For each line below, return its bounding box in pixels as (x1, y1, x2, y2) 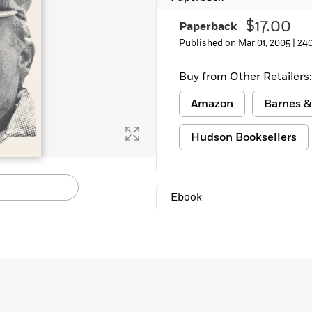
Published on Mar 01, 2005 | (179, 37, 297, 49)
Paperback (179, 19, 237, 34)
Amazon (191, 96, 233, 111)
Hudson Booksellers (191, 130, 297, 145)
